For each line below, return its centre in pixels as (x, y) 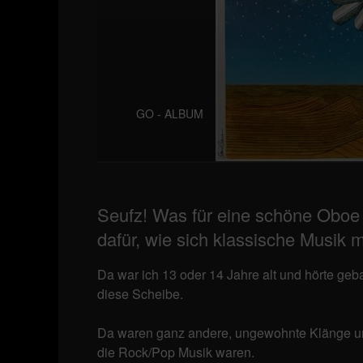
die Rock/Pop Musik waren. (176, 352)
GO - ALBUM (170, 113)
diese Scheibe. (140, 293)
